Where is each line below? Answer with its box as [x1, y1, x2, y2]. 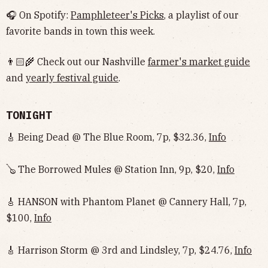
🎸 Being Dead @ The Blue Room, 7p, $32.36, [6, 130, 209, 143]
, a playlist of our [164, 8, 239, 21]
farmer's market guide [148, 55, 250, 68]
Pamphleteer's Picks [71, 8, 164, 21]
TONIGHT [6, 108, 52, 122]
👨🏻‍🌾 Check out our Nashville [6, 55, 148, 68]
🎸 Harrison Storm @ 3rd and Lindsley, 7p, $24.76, [6, 243, 234, 256]
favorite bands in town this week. [6, 25, 155, 37]
